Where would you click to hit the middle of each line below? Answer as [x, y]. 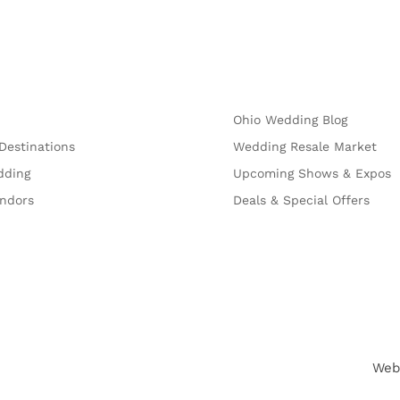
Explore [262, 55]
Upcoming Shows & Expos [312, 174]
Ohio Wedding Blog [290, 120]
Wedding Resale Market [304, 147]
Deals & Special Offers [301, 200]
